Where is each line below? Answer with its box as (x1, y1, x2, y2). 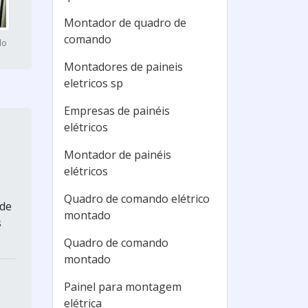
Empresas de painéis (64, 103, 170, 118)
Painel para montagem (64, 279, 181, 294)
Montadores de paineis (64, 59, 183, 74)
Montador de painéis (64, 147, 171, 162)
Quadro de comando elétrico (64, 191, 210, 206)
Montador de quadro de (64, 15, 186, 30)
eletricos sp (64, 76, 123, 91)
